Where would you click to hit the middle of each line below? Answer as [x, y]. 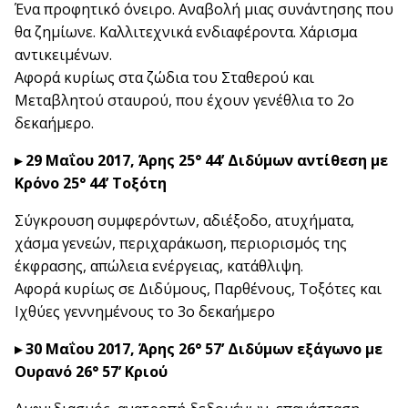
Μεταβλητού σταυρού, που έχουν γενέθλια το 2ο [184, 100]
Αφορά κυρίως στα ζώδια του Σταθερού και [164, 77]
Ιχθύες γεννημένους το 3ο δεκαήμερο [145, 311]
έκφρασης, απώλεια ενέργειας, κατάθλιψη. [159, 265]
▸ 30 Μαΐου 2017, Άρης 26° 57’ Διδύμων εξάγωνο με [199, 348]
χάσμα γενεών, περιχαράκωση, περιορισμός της [181, 243]
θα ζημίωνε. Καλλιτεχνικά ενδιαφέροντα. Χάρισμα [186, 31]
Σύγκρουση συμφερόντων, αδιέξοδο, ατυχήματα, [184, 220]
